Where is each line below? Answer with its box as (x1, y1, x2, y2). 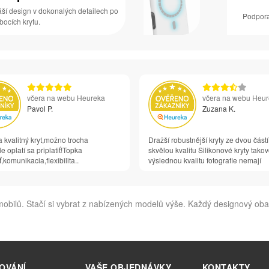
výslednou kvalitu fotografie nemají (148, 154, 261, 165)
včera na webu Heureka (26, 92, 105, 103)
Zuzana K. (202, 103, 235, 113)
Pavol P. (26, 103, 53, 113)
